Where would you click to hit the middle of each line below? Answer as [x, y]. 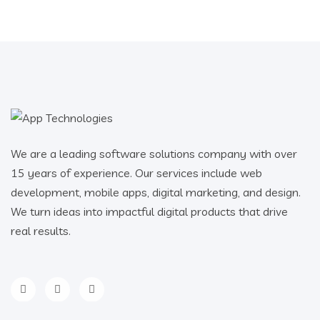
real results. [41, 230]
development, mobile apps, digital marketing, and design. [156, 192]
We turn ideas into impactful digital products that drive [149, 211]
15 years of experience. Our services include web [136, 172]
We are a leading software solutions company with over [154, 153]
